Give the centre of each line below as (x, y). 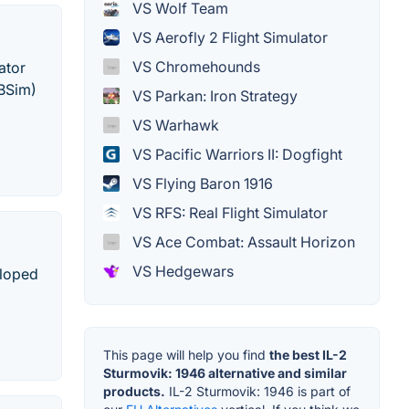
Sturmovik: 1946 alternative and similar (225, 372)
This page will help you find (186, 354)
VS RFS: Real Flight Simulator (228, 212)
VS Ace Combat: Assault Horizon (242, 241)
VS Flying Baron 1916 (201, 183)
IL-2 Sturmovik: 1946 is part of (258, 391)
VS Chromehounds (194, 66)
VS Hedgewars (181, 271)
